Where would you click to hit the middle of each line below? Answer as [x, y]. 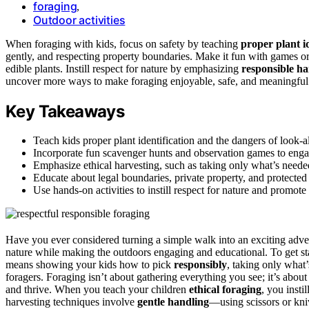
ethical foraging [225, 290]
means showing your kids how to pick [90, 265]
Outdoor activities [79, 20]
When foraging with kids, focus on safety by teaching [123, 43]
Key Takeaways [65, 111]
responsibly [200, 265]
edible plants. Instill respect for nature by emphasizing [123, 68]
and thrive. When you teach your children [97, 290]
